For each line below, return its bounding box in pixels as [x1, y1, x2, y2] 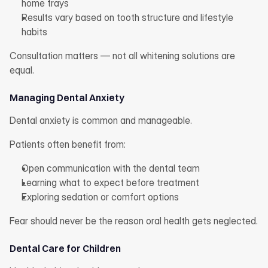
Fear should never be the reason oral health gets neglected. [10, 215, 258, 227]
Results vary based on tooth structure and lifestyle [22, 11, 233, 23]
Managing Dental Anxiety [10, 92, 124, 103]
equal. [10, 64, 34, 76]
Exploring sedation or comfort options [22, 191, 179, 203]
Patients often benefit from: [10, 138, 126, 150]
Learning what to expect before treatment [22, 176, 199, 188]
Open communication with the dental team [22, 162, 200, 174]
